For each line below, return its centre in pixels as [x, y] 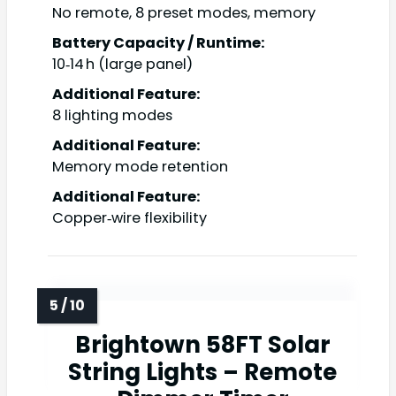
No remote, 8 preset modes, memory [184, 13]
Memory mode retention [140, 167]
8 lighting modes [112, 116]
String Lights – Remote [202, 373]
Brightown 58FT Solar [202, 345]
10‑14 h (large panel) [122, 65]
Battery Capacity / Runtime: [159, 43]
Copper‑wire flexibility [129, 218]
